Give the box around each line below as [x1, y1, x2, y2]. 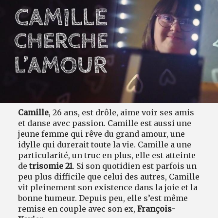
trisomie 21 [29, 161, 73, 171]
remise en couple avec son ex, [18, 203, 138, 214]
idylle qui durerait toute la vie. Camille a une [18, 139, 192, 149]
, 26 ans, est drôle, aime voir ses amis [49, 107, 195, 117]
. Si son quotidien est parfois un [73, 161, 197, 171]
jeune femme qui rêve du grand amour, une [18, 128, 185, 139]
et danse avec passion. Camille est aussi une [18, 118, 192, 128]
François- [137, 203, 176, 214]
